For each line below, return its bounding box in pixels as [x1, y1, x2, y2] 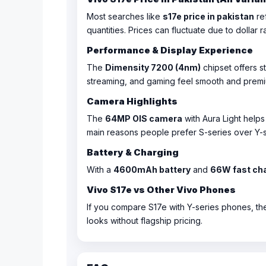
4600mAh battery [113, 164, 191, 175]
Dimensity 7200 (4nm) [105, 62, 201, 72]
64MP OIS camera [105, 113, 182, 123]
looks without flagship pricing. [87, 216, 202, 226]
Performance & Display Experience [87, 45, 253, 56]
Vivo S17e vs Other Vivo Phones [87, 184, 236, 195]
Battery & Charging [87, 147, 179, 158]
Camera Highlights [87, 96, 178, 107]
